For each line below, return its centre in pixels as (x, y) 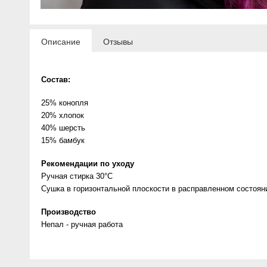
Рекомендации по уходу (88, 164)
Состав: (56, 80)
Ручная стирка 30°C (77, 176)
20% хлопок (63, 115)
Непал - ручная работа (82, 224)
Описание (61, 42)
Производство (69, 212)
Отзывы (118, 42)
